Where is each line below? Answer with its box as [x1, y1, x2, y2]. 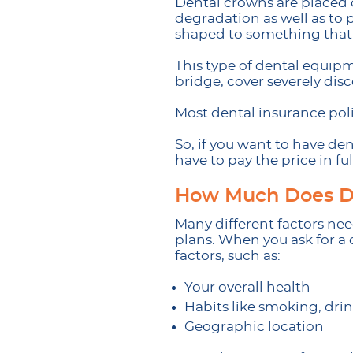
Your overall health [184, 281, 310, 294]
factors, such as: [175, 249, 281, 262]
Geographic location [184, 320, 324, 333]
